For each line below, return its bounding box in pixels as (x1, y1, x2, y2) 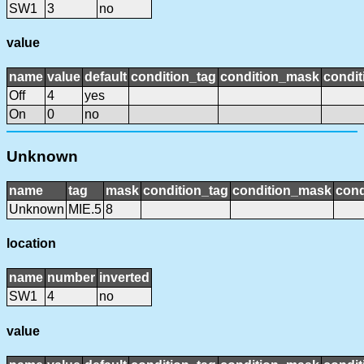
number (47, 271, 95, 285)
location (6, 236, 56, 251)
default (84, 70, 127, 84)
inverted (99, 271, 149, 285)
